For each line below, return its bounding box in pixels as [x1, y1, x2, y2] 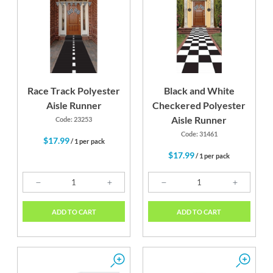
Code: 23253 [55, 115, 93, 124]
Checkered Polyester [152, 99, 246, 112]
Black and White [163, 85, 235, 97]
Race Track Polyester [27, 85, 121, 97]
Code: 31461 [180, 130, 218, 138]
